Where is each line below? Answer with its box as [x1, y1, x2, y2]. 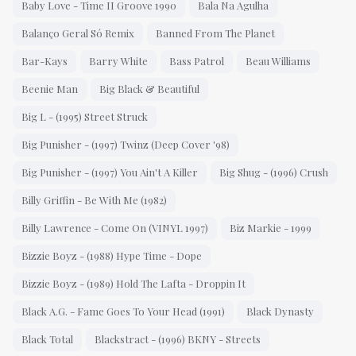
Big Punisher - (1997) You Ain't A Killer [21, 165, 198, 180]
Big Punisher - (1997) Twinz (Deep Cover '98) [21, 137, 230, 152]
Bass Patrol [169, 54, 224, 68]
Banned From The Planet [156, 26, 275, 41]
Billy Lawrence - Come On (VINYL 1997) [21, 221, 208, 235]
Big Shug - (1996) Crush [219, 165, 328, 180]
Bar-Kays [21, 54, 68, 68]
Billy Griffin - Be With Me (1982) [21, 193, 167, 207]
